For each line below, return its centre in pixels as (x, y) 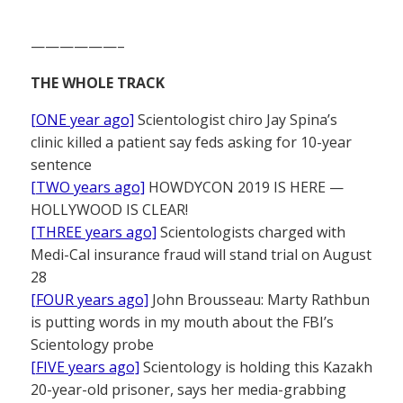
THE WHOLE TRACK (98, 83)
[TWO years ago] (88, 187)
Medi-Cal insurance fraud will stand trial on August (201, 255)
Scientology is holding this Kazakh (256, 367)
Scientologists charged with (251, 232)
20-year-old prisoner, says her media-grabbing (188, 390)
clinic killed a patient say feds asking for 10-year (191, 142)
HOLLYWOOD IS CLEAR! (109, 210)
